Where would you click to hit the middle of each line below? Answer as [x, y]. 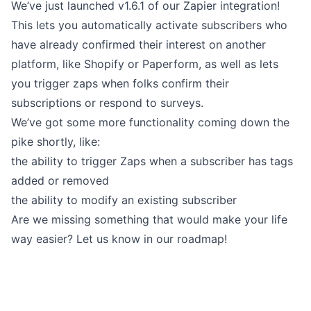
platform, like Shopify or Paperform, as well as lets [145, 64]
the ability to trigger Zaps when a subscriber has [141, 161]
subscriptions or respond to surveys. [107, 103]
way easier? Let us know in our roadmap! [119, 239]
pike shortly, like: [56, 142]
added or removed [60, 180]
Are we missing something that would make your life [149, 219]
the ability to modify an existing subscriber [124, 200]
